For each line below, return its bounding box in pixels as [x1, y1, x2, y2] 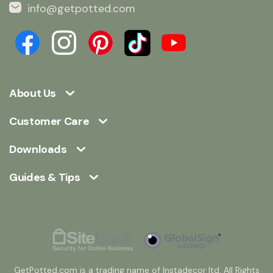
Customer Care [9, 114, 90, 129]
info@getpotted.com [27, 1, 135, 16]
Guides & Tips [9, 170, 80, 185]
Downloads [9, 142, 67, 157]
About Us [9, 86, 57, 101]
